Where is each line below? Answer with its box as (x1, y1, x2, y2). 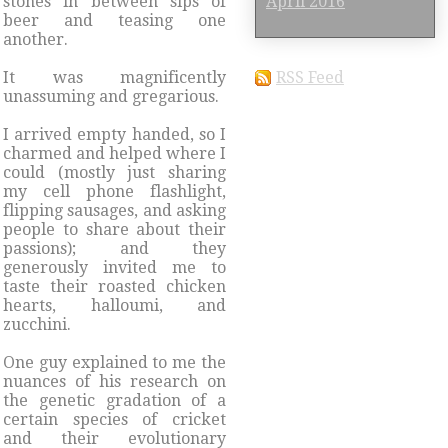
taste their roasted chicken (3, 276, 226, 296)
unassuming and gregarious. (3, 86, 219, 106)
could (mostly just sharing (3, 162, 226, 182)
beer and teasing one (3, 10, 226, 30)
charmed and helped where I (3, 143, 226, 163)
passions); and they (3, 238, 226, 258)
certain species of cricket (3, 409, 226, 429)
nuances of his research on (3, 371, 226, 391)
